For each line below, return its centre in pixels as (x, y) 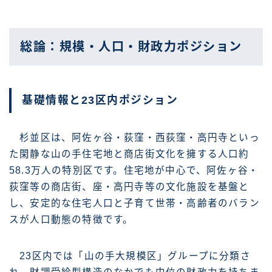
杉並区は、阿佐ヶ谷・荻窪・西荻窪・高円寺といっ (134, 137)
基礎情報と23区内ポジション (100, 100)
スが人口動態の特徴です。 (71, 219)
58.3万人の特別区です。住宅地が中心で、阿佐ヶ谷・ (134, 170)
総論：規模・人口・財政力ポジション (131, 47)
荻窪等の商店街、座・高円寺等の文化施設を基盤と (129, 186)
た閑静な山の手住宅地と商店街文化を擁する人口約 (129, 154)
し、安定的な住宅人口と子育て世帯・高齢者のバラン (134, 203)
